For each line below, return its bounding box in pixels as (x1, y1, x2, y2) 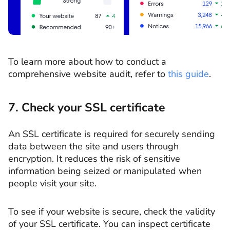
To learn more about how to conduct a (8, 55, 166, 68)
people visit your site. (8, 177, 97, 189)
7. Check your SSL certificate (8, 99, 165, 116)
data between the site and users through (8, 140, 179, 152)
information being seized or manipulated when (8, 164, 202, 177)
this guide (168, 67, 209, 80)
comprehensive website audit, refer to (8, 67, 168, 80)
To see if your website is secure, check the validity (8, 205, 215, 218)
